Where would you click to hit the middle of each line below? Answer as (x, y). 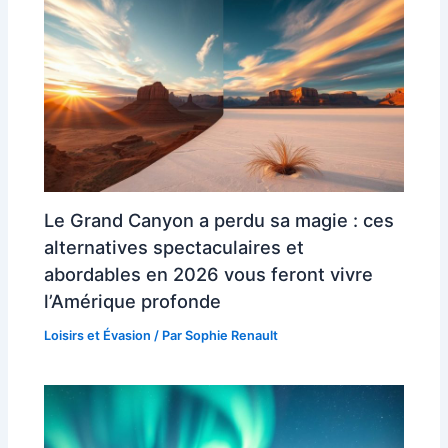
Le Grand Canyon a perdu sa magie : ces (219, 219)
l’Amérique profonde (133, 300)
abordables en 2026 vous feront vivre (209, 273)
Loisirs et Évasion (98, 335)
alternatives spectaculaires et (174, 246)
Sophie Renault (232, 335)
